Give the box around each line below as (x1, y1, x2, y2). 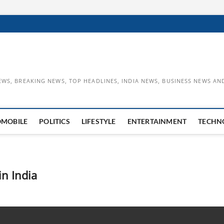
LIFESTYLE (81, 117, 116, 125)
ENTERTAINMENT (127, 117, 187, 125)
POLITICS (39, 117, 70, 125)
